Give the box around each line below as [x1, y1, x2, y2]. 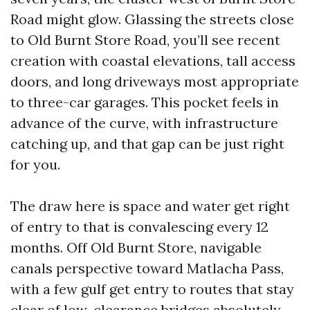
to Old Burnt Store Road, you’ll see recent [10, 31, 280, 48]
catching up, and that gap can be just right [10, 135, 284, 152]
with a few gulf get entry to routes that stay [10, 280, 294, 298]
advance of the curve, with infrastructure [10, 114, 278, 131]
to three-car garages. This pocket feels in [10, 93, 279, 111]
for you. [10, 156, 60, 173]
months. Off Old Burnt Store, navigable [10, 239, 262, 256]
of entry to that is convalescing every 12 [10, 218, 268, 235]
